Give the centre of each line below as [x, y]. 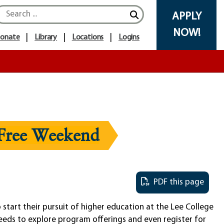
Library [46, 37]
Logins [129, 37]
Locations [88, 37]
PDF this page [177, 182]
